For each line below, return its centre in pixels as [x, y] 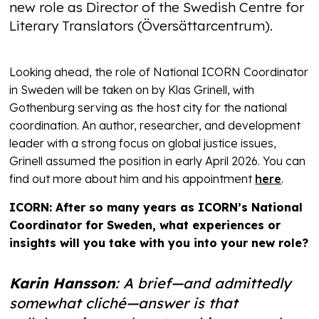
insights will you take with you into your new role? [159, 243]
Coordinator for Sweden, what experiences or [145, 225]
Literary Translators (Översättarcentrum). [141, 26]
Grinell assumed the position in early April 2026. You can [158, 161]
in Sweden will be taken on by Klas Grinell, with [132, 90]
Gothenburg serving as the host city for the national [148, 108]
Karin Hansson [63, 283]
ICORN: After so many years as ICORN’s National [156, 208]
